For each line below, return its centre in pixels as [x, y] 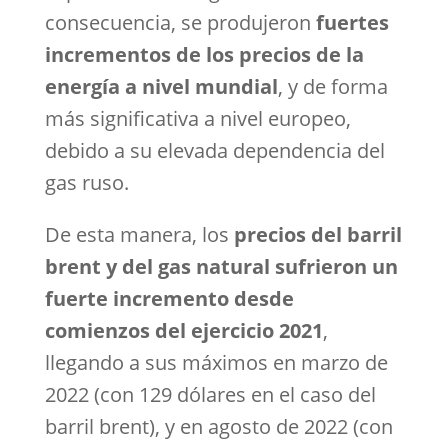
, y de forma [332, 86]
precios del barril [315, 234]
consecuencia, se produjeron [180, 22]
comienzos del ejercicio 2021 [183, 330]
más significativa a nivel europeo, [197, 118]
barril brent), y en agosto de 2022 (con [218, 426]
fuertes [352, 22]
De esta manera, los [136, 234]
